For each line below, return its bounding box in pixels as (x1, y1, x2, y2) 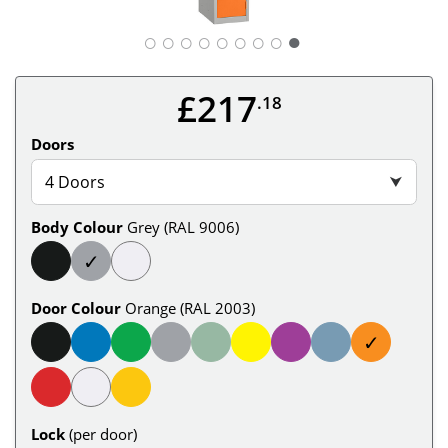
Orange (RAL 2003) (125, 297, 255, 318)
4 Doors (45, 170, 106, 193)
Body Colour (31, 216, 123, 237)
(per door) (69, 423, 137, 444)
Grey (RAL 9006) (127, 216, 239, 237)
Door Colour (31, 297, 121, 318)
